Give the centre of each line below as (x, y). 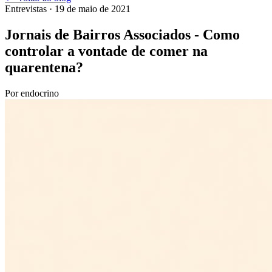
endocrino (40, 93)
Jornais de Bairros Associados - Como (122, 34)
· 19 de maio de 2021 (89, 9)
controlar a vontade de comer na (106, 51)
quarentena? (44, 67)
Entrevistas (26, 9)
